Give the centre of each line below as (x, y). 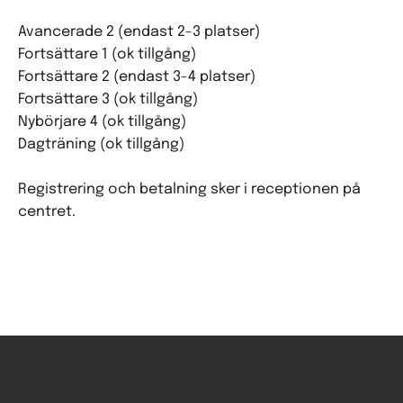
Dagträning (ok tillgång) (101, 144)
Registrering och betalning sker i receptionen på (189, 189)
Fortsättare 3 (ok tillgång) (108, 99)
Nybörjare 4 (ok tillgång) (102, 122)
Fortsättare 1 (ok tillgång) (107, 54)
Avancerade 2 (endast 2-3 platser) (139, 32)
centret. (47, 212)
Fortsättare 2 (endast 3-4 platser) (137, 77)
